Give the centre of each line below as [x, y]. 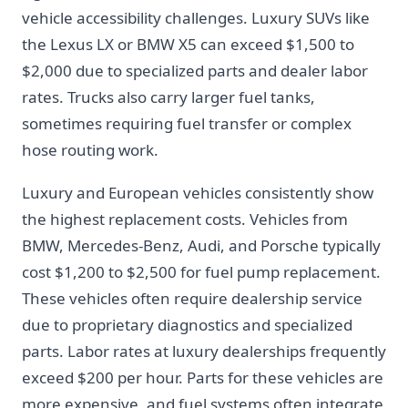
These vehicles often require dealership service [192, 298]
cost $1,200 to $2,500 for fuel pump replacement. [201, 272]
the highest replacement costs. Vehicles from [185, 219]
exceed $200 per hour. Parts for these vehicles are [203, 377]
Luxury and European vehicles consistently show [198, 193]
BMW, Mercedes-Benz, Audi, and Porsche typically [201, 245]
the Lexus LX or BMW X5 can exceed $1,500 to [188, 44]
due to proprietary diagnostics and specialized [187, 325]
